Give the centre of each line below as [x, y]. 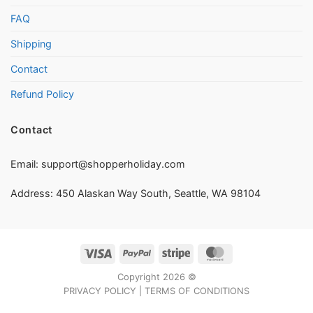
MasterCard [254, 252]
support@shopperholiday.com [113, 164]
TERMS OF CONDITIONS [197, 290]
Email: [26, 164]
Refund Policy [42, 94]
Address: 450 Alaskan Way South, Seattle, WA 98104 [136, 194]
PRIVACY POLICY [100, 290]
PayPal [164, 252]
